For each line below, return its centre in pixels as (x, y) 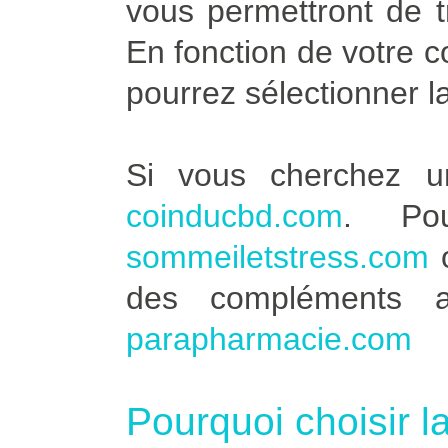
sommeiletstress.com (277, 257)
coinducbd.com (234, 216)
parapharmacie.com (268, 339)
